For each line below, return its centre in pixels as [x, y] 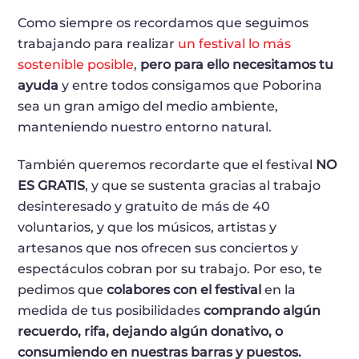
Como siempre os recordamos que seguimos [163, 22]
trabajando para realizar [98, 43]
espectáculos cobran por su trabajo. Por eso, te [170, 268]
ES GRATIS [52, 185]
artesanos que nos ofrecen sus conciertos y [158, 248]
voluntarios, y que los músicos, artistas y [147, 227]
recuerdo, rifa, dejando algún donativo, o [151, 331]
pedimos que [63, 289]
